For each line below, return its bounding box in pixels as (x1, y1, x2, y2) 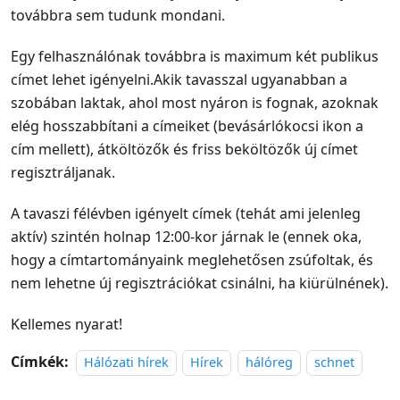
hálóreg (245, 354, 293, 371)
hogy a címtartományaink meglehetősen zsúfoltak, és (11, 250, 373, 270)
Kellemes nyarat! (11, 314, 122, 334)
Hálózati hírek (84, 354, 169, 371)
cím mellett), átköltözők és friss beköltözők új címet (11, 139, 358, 159)
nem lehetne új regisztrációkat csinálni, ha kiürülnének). (11, 273, 388, 293)
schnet (314, 354, 355, 371)
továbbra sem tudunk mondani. (11, 5, 225, 25)
